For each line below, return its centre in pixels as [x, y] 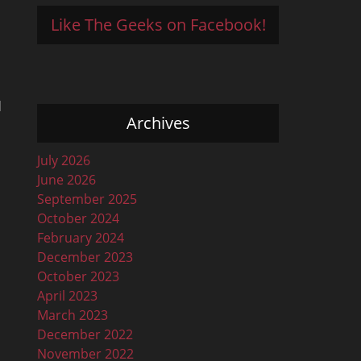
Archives [158, 122]
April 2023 [67, 295]
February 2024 [81, 237]
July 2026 [64, 160]
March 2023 [73, 315]
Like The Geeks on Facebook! [158, 24]
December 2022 [85, 334]
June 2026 [66, 179]
